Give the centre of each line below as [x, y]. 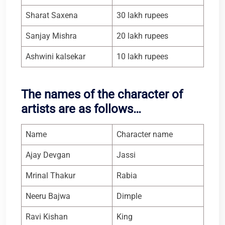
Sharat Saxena [52, 16]
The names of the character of [102, 95]
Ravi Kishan [47, 217]
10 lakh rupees [142, 57]
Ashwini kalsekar [55, 57]
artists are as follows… [81, 109]
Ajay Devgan [48, 155]
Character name [145, 135]
